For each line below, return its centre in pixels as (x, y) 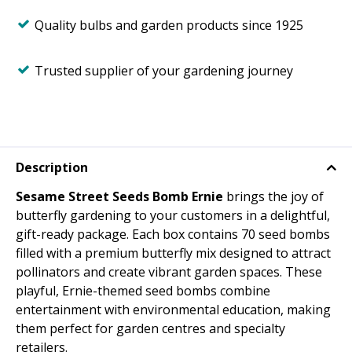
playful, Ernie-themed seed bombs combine (143, 291)
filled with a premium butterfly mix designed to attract (173, 253)
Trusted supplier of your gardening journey (164, 71)
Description (52, 168)
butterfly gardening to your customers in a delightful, (173, 216)
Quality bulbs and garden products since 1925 (169, 25)
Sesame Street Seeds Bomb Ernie (119, 197)
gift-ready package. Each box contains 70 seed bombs (173, 235)
